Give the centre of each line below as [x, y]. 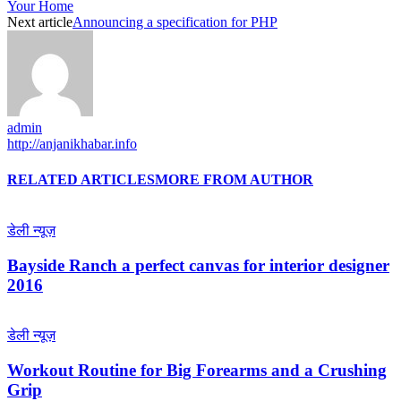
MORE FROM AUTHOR [234, 179]
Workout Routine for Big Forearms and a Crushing [197, 370]
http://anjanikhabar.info [72, 144]
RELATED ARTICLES [81, 179]
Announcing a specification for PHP [175, 22]
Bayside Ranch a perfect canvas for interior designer [198, 265]
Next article [40, 22]
